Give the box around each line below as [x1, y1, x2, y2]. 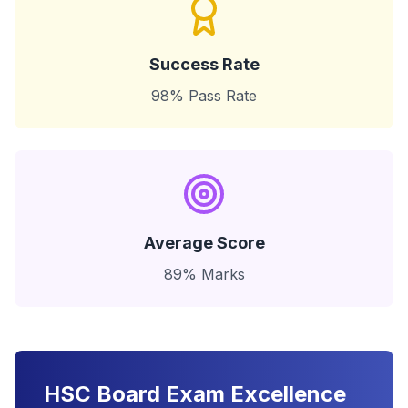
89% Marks [163, 265, 245, 283]
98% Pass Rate [151, 87, 257, 105]
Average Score [143, 233, 265, 252]
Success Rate [148, 55, 260, 74]
